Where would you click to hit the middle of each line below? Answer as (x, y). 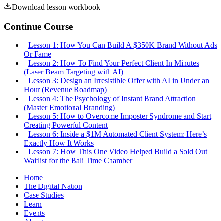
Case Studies (44, 195)
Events (34, 213)
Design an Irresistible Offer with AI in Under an (135, 81)
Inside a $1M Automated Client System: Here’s (133, 134)
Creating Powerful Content (66, 125)
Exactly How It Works (59, 143)
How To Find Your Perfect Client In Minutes (130, 63)
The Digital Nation (53, 186)
